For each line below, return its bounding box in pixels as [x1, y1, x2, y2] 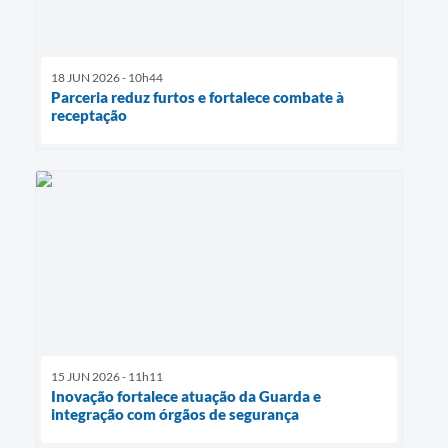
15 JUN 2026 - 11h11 [51, 368, 163, 384]
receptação [51, 106, 127, 125]
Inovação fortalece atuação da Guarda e [51, 386, 321, 405]
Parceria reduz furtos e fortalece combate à [51, 88, 344, 107]
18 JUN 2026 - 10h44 [51, 70, 163, 86]
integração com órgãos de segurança [51, 404, 299, 423]
